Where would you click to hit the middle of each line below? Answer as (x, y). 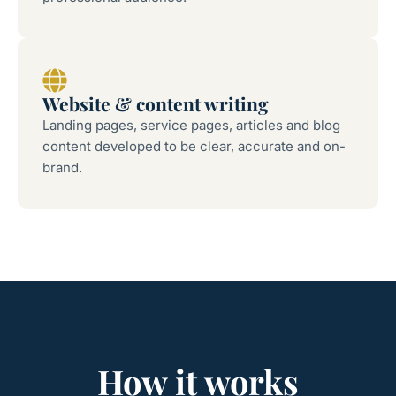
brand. (62, 167)
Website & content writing (156, 103)
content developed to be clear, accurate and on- (194, 146)
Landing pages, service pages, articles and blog (191, 125)
